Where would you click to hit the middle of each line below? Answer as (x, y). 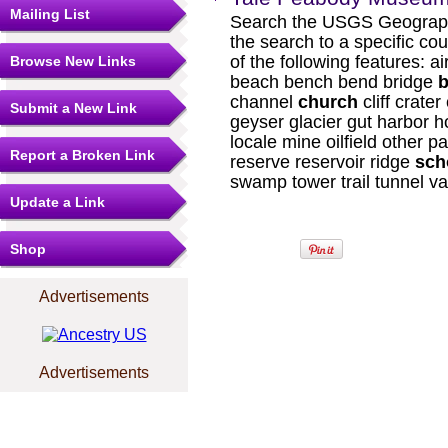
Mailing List (50, 14)
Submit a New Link (73, 108)
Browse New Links (73, 61)
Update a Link (57, 202)
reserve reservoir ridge (322, 162)
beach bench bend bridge (334, 82)
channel (264, 102)
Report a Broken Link (82, 155)
